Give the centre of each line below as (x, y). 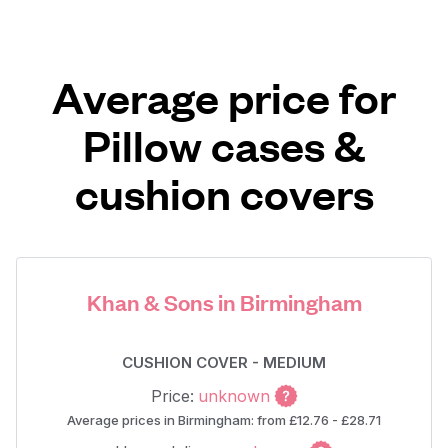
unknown (233, 396)
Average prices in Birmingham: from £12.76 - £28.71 (224, 420)
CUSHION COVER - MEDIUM (224, 362)
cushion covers (224, 192)
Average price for (224, 96)
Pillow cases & (224, 144)
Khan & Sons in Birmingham (224, 301)
